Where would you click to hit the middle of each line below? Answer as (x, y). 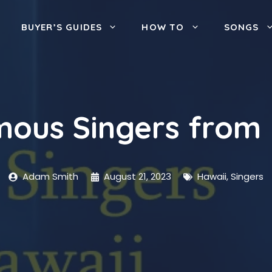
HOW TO (163, 27)
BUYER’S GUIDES (62, 27)
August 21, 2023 (138, 176)
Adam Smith (50, 176)
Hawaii (212, 176)
